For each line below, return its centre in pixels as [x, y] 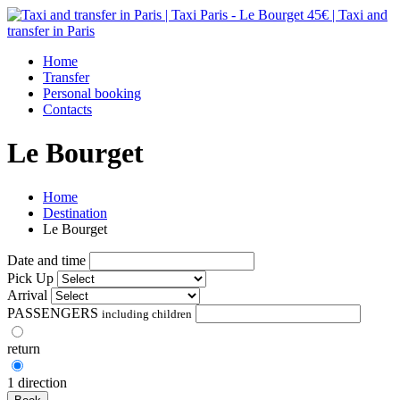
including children [147, 313]
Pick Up [30, 278]
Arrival [27, 295]
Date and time [46, 260]
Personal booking [92, 93]
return [24, 348]
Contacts [67, 109]
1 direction [37, 382]
